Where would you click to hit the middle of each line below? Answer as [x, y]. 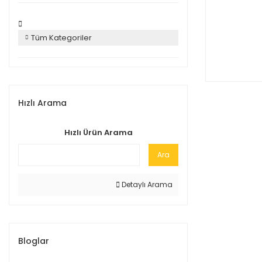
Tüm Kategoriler [61, 38]
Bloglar [34, 241]
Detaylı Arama [146, 185]
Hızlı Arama [42, 103]
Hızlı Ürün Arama [98, 132]
